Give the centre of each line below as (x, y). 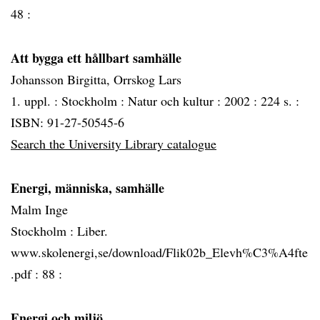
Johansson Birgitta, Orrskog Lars (96, 79)
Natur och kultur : (176, 101)
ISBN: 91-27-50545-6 (67, 122)
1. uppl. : (36, 101)
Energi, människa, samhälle (87, 188)
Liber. (92, 231)
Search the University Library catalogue (114, 144)
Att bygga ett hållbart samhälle (96, 58)
